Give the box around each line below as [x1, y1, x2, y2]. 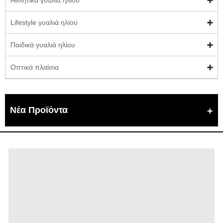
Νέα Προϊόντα [10, 105, 68, 115]
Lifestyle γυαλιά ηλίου [10, 18, 78, 26]
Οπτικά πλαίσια [10, 63, 59, 71]
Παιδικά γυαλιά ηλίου [10, 40, 75, 49]
